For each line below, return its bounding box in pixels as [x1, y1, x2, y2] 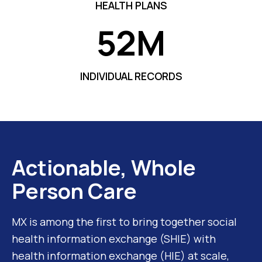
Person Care [12, 176, 137, 205]
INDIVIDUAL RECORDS [80, 68, 182, 83]
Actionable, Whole [12, 153, 196, 182]
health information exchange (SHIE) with [12, 231, 216, 246]
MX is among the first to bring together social [12, 214, 237, 229]
